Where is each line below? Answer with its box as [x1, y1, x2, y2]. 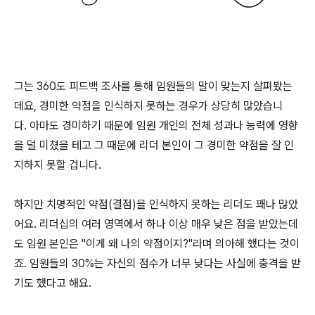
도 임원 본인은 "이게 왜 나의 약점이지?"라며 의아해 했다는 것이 [14, 237, 300, 250]
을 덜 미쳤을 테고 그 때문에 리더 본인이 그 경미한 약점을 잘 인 [14, 139, 294, 152]
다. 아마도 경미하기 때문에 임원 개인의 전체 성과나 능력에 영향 [14, 119, 298, 132]
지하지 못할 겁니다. [14, 158, 101, 172]
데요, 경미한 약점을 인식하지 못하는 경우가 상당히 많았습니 [14, 99, 283, 112]
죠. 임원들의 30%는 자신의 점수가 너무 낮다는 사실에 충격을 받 [14, 257, 301, 270]
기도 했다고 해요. [14, 276, 91, 290]
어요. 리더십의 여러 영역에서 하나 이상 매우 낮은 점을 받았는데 [14, 217, 298, 231]
